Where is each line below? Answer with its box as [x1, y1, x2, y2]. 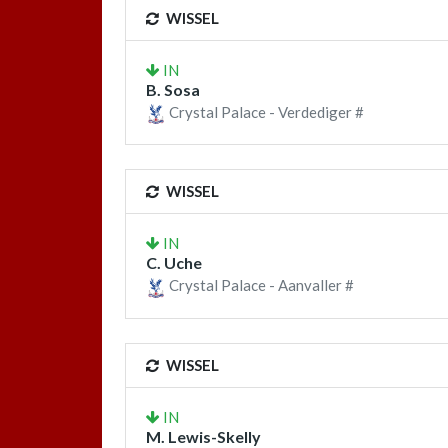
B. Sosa [146, 80, 200, 100]
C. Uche [146, 253, 202, 273]
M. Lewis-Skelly [146, 426, 261, 446]
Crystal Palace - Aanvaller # [166, 276, 354, 295]
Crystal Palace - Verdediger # [166, 103, 364, 122]
